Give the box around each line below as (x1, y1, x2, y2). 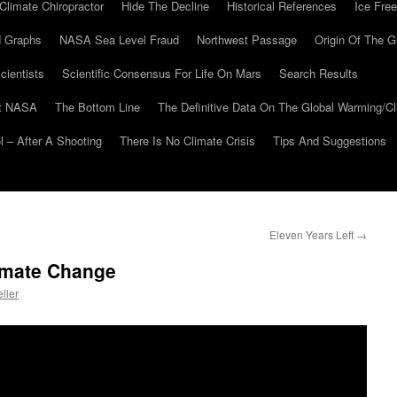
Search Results (279, 65, 358, 82)
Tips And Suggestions (273, 132, 386, 149)
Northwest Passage (197, 31, 297, 48)
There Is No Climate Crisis (120, 132, 255, 149)
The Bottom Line (55, 98, 140, 115)
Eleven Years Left (269, 227, 356, 242)
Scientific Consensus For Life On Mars (62, 65, 261, 82)
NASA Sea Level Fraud (59, 31, 179, 48)
